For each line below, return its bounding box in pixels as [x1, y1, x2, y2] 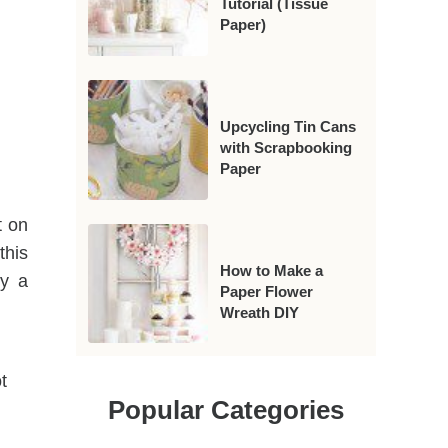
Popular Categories [108, 395, 344, 424]
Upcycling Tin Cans [219, 117, 356, 135]
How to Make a [219, 261, 323, 279]
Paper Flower [219, 282, 313, 300]
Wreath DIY [219, 303, 299, 321]
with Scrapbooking [219, 138, 352, 156]
